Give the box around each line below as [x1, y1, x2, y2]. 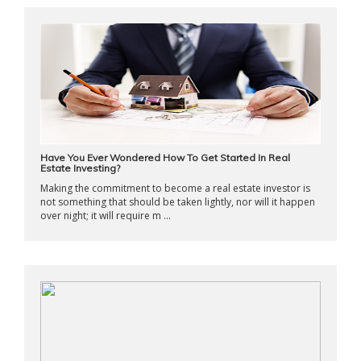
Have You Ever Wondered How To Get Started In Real [40, 151, 290, 164]
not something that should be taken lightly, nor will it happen [40, 195, 315, 209]
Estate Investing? [40, 162, 120, 174]
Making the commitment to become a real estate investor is [40, 181, 310, 195]
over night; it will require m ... [40, 209, 171, 222]
